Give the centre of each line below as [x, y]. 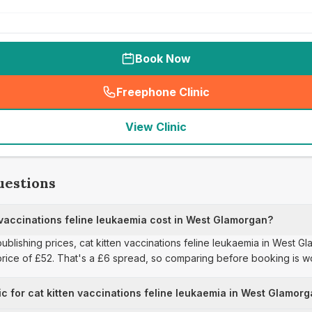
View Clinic [156, 127]
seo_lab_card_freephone [228, 99]
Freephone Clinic [163, 92]
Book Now [163, 58]
